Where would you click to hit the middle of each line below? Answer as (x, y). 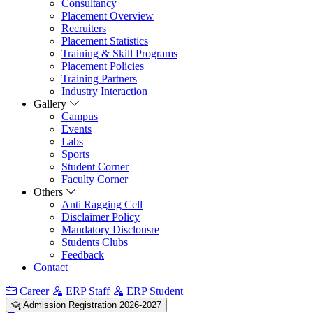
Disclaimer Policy (101, 217)
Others (50, 192)
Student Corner (95, 167)
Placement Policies (103, 66)
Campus (80, 117)
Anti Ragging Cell (102, 205)
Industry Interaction (104, 92)
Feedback (83, 255)
